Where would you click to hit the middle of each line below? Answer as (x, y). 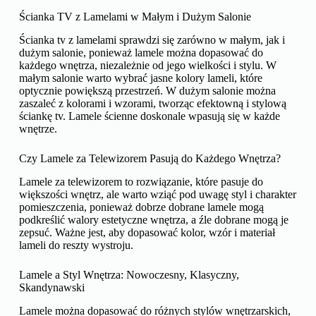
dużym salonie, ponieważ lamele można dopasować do (141, 52)
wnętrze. (38, 128)
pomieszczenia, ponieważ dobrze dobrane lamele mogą (141, 207)
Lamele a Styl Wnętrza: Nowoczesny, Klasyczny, (129, 274)
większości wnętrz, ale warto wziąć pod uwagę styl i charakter (157, 194)
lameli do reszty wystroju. (76, 245)
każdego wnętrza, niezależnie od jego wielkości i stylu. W (147, 65)
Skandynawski (51, 287)
